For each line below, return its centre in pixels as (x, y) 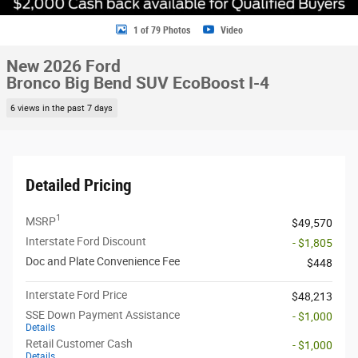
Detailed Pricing (79, 185)
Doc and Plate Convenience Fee (103, 261)
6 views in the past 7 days (62, 108)
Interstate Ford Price (76, 294)
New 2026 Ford (64, 66)
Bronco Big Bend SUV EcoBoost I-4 (138, 83)
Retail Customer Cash (79, 343)
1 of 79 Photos (161, 30)
